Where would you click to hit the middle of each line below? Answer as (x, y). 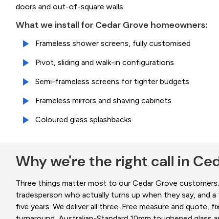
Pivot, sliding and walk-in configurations (105, 63)
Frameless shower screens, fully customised (113, 44)
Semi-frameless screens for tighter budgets (112, 82)
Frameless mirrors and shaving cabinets (103, 101)
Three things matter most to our (74, 183)
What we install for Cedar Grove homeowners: (111, 25)
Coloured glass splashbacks (83, 120)
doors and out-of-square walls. (70, 7)
